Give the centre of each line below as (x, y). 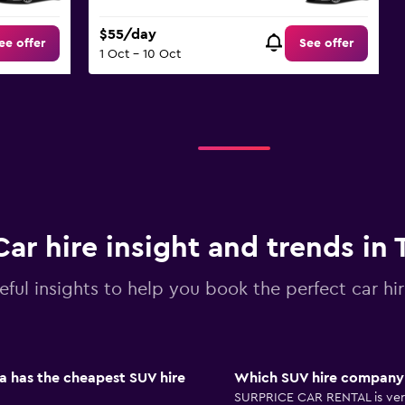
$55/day (127, 35)
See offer (327, 44)
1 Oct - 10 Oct (140, 55)
